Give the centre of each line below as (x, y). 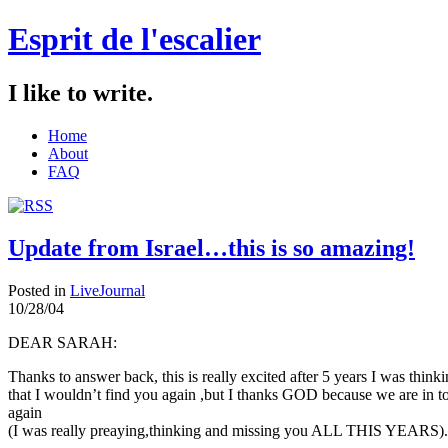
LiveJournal (107, 290)
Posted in (39, 290)
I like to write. (80, 92)
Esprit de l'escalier (134, 39)
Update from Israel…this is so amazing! (211, 247)
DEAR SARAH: (62, 342)
